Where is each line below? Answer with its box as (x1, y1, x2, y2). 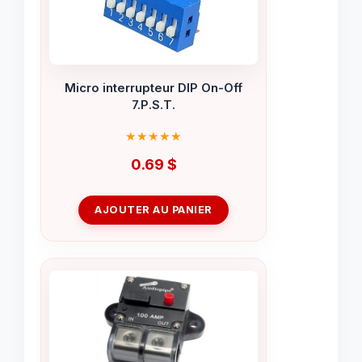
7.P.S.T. (132, 98, 175, 113)
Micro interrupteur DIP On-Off (65, 81, 242, 96)
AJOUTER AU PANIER (95, 203, 213, 216)
